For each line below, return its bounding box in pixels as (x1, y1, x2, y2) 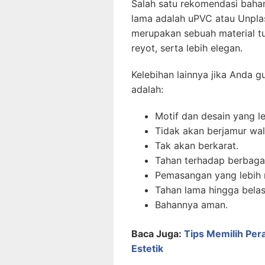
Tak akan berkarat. (155, 140, 238, 152)
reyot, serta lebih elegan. (131, 42, 243, 54)
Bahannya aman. (155, 199, 228, 211)
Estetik (131, 243, 163, 255)
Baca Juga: (131, 228, 184, 240)
